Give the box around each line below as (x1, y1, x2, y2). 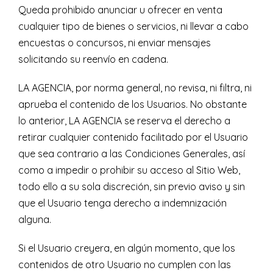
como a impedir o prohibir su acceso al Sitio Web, (18, 164, 240, 177)
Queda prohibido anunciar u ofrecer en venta (18, 4, 222, 16)
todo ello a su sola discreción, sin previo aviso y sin (18, 180, 245, 193)
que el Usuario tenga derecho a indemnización (18, 197, 227, 210)
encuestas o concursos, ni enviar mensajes (18, 37, 211, 49)
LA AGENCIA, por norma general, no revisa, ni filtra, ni (18, 82, 252, 94)
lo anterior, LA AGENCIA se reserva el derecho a (18, 115, 230, 127)
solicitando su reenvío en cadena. (18, 53, 168, 66)
